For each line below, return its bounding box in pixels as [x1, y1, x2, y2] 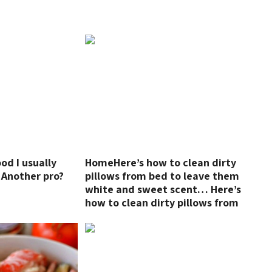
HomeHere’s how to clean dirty [84, 155, 236, 169]
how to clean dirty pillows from [84, 195, 239, 209]
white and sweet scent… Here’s [84, 182, 241, 196]
